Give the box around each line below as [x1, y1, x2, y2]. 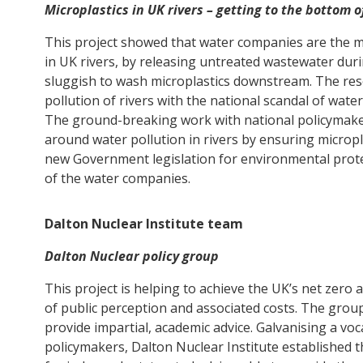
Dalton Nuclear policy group [44, 246, 219, 265]
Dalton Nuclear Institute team [44, 214, 243, 233]
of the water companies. [44, 169, 190, 187]
